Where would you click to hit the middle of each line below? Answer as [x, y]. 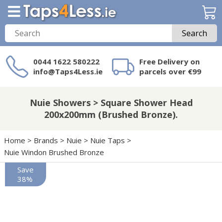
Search [194, 33]
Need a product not [123, 91]
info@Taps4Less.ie [68, 71]
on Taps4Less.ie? [118, 101]
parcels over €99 [170, 71]
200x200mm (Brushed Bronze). [111, 114]
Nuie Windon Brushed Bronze [54, 152]
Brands [46, 140]
